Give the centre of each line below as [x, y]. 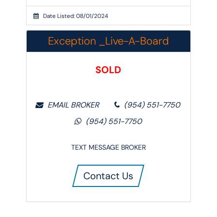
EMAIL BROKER [74, 105]
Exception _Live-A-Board [108, 41]
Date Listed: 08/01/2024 [74, 16]
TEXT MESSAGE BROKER [108, 147]
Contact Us [108, 176]
